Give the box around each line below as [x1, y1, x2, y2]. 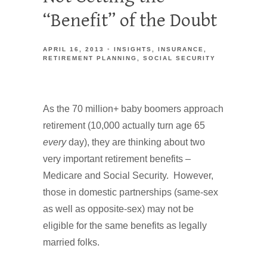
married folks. [43, 237, 100, 247]
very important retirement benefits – [43, 154, 191, 164]
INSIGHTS [114, 46, 152, 52]
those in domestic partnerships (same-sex [43, 187, 218, 197]
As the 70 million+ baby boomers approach [43, 104, 223, 114]
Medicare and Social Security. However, [43, 170, 213, 181]
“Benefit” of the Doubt [43, 10, 217, 32]
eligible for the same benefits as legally [43, 221, 207, 231]
